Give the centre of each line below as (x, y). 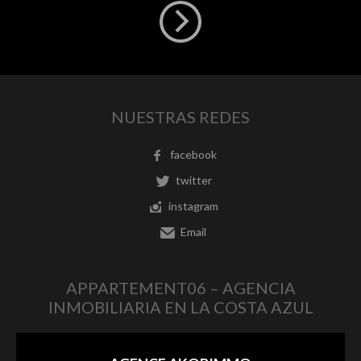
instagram (193, 205)
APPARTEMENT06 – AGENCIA (180, 288)
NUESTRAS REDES (180, 117)
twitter (193, 180)
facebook (193, 154)
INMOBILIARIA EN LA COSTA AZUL (180, 307)
